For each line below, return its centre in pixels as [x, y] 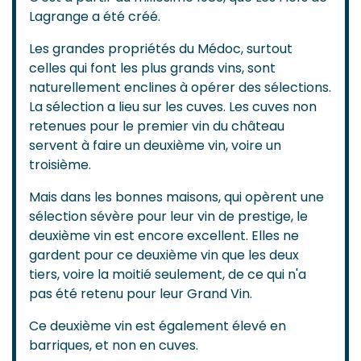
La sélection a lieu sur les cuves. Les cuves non [173, 106]
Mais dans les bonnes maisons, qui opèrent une [176, 197]
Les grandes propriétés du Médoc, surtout [161, 48]
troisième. [60, 164]
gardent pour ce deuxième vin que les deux [164, 255]
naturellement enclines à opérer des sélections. [180, 87]
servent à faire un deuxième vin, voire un [155, 145]
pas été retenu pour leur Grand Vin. [141, 293]
